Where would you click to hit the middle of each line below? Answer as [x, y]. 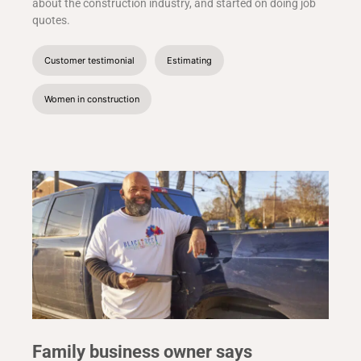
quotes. [51, 21]
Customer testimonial [89, 61]
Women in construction [92, 100]
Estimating [189, 61]
